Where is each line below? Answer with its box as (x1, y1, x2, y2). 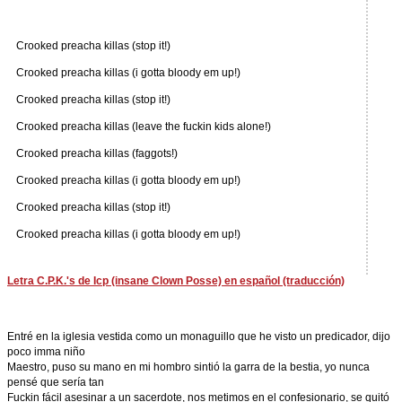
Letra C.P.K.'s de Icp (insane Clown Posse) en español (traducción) (7, 275, 345, 287)
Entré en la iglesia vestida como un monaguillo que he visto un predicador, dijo (7, 330, 390, 343)
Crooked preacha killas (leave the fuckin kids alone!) (16, 120, 271, 133)
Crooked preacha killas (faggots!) (16, 147, 178, 160)
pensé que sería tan (7, 376, 104, 389)
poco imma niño (7, 345, 85, 358)
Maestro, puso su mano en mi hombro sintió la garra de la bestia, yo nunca (7, 361, 370, 373)
